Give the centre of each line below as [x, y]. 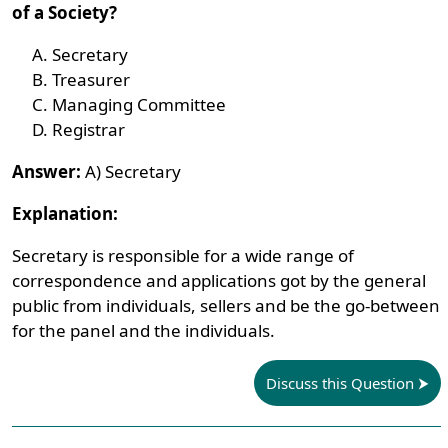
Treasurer [91, 79]
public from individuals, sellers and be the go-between [226, 305]
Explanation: [65, 213]
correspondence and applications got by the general [219, 280]
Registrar [89, 129]
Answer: [47, 171]
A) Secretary [131, 171]
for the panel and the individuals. [144, 330]
